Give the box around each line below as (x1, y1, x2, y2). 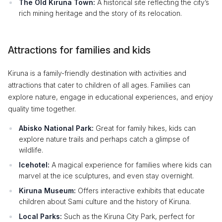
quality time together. (8, 105, 76, 113)
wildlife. (19, 146, 43, 154)
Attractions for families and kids (8, 44, 151, 56)
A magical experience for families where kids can (50, 161, 212, 169)
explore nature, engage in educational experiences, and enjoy (8, 93, 213, 101)
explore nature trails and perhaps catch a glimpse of (19, 135, 189, 143)
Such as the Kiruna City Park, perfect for (62, 212, 195, 221)
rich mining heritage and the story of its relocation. (19, 9, 182, 17)
